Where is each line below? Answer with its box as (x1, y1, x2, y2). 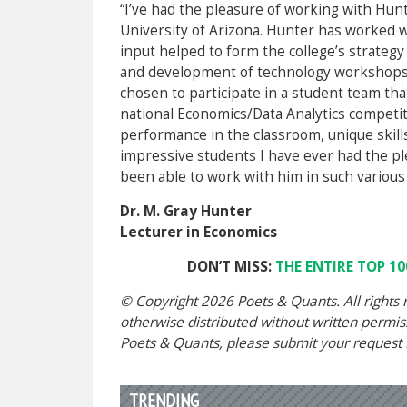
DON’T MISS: (186, 257, 275, 276)
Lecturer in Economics (120, 223, 281, 242)
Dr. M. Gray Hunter (120, 202, 252, 221)
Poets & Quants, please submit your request (120, 333, 405, 352)
